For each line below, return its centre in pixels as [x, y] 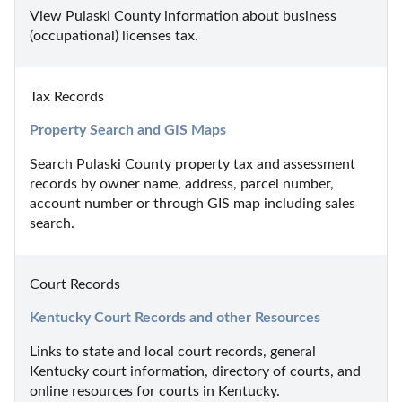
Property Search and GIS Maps [128, 130]
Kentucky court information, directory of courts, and [195, 371]
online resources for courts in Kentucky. [155, 391]
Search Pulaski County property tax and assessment [192, 164]
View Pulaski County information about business [183, 16]
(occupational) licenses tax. [114, 35]
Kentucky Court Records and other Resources [175, 317]
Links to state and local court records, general [173, 351]
